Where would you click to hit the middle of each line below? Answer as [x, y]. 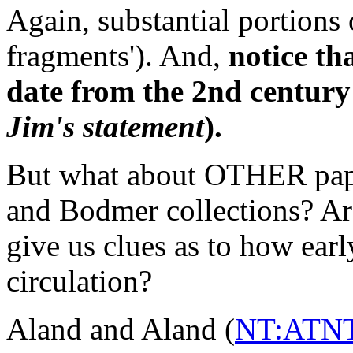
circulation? [79, 281]
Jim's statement [105, 126]
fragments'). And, [117, 55]
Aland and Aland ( [121, 329]
